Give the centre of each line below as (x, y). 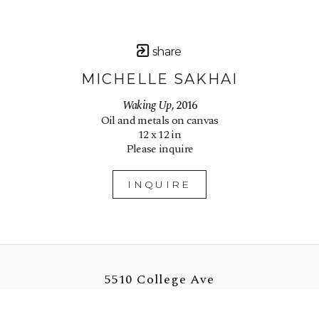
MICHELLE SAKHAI (159, 79)
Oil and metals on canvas (159, 120)
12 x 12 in (159, 134)
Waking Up (147, 105)
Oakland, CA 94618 (159, 300)
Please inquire (159, 148)
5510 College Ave (159, 279)
